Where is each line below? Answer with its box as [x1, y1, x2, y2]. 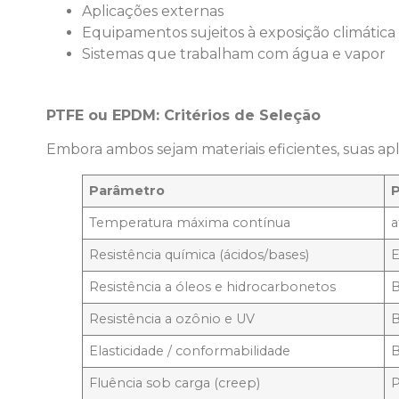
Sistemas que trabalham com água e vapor [82, 45, 386, 62]
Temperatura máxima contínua [89, 215, 291, 232]
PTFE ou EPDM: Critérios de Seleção [46, 106, 321, 124]
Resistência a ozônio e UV [89, 311, 256, 328]
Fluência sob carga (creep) [89, 375, 261, 392]
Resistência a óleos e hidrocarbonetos [89, 279, 337, 296]
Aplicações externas [82, 2, 224, 20]
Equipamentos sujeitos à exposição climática [82, 23, 395, 41]
